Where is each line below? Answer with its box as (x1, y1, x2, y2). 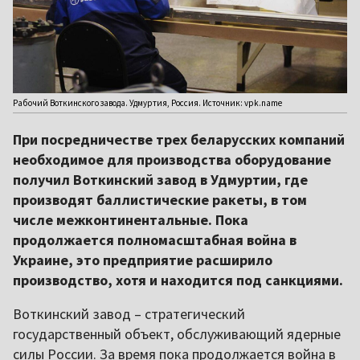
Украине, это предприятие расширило (13, 251, 272, 270)
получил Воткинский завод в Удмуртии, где (13, 170, 308, 190)
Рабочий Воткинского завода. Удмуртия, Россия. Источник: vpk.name (13, 97, 282, 109)
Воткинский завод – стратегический (13, 305, 245, 324)
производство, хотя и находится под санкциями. (13, 271, 343, 290)
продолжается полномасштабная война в (13, 231, 297, 250)
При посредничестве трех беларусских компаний (13, 130, 345, 149)
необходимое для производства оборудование (13, 150, 331, 170)
